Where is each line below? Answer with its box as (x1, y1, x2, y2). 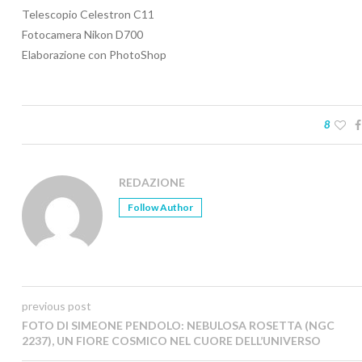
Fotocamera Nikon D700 (22, 27, 143, 42)
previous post (22, 299, 91, 314)
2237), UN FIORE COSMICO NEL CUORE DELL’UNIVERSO (22, 334, 321, 348)
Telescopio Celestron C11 (22, 7, 154, 22)
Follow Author (128, 201, 193, 214)
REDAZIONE (119, 175, 185, 190)
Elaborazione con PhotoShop (22, 48, 166, 62)
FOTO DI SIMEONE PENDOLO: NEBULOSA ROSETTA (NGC (22, 318, 335, 333)
